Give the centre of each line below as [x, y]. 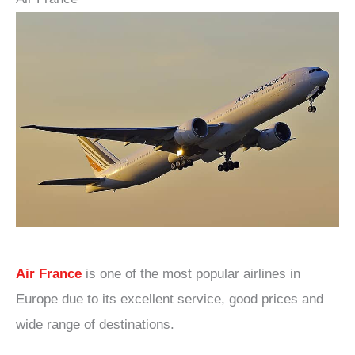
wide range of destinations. [95, 324]
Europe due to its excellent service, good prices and [170, 299]
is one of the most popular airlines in [191, 273]
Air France [49, 273]
